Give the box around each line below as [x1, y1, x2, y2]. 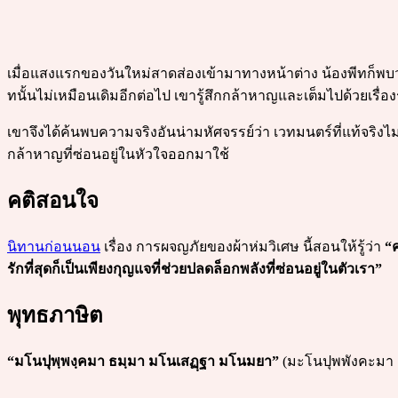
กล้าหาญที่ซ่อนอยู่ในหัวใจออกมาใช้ [7, 147, 229, 163]
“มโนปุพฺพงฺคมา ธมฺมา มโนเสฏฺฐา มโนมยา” [7, 354, 279, 370]
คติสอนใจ [7, 189, 99, 213]
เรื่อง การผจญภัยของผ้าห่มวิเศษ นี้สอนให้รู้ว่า [100, 239, 385, 255]
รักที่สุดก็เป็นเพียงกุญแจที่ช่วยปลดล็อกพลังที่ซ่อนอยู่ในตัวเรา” [7, 261, 382, 277]
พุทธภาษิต [7, 304, 103, 328]
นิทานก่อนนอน [7, 239, 100, 255]
